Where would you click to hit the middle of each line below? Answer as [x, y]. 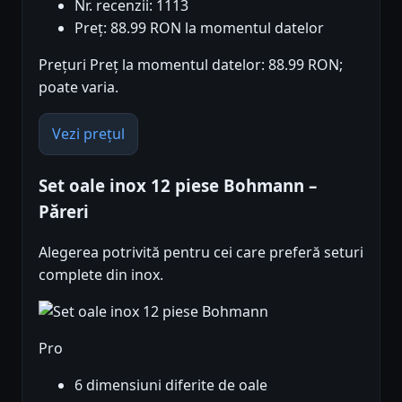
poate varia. [79, 87]
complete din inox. [101, 274]
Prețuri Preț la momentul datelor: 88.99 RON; [191, 65]
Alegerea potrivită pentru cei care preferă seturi [201, 252]
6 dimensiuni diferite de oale [171, 385]
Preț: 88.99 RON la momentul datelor [199, 28]
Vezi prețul [88, 134]
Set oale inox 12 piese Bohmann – [178, 185]
